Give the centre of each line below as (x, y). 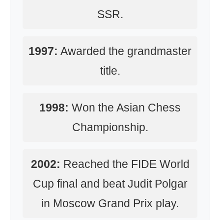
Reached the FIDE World (125, 164)
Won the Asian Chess (125, 108)
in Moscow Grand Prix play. (110, 203)
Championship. (110, 127)
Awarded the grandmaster (125, 51)
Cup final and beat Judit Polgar (110, 184)
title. (110, 71)
